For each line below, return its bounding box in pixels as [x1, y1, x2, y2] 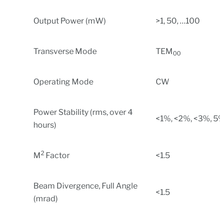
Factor [44, 150, 70, 160]
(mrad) [33, 193, 58, 203]
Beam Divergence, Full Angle [33, 181, 138, 191]
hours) [33, 120, 57, 130]
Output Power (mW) [33, 16, 107, 26]
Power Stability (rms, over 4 [33, 107, 133, 117]
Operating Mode [33, 77, 94, 86]
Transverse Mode [33, 46, 97, 56]
